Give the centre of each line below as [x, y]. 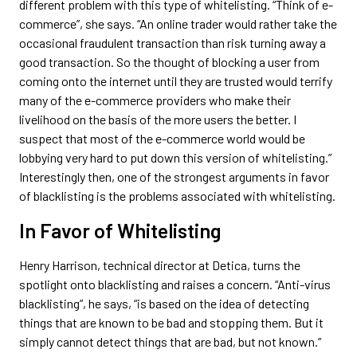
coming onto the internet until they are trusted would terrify [176, 80]
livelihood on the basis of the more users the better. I [158, 119]
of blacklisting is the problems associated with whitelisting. [177, 195]
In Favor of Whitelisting [120, 230]
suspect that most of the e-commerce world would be [162, 138]
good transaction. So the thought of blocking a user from [169, 61]
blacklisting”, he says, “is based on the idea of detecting [164, 303]
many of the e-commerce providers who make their [155, 100]
